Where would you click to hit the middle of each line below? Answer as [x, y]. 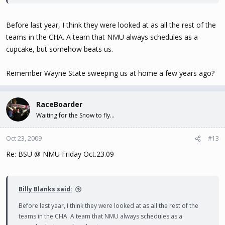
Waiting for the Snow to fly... [75, 115]
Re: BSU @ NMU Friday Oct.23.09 [60, 154]
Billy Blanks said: [45, 189]
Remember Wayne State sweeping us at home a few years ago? [110, 73]
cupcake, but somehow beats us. [60, 49]
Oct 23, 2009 [24, 138]
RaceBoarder [59, 104]
